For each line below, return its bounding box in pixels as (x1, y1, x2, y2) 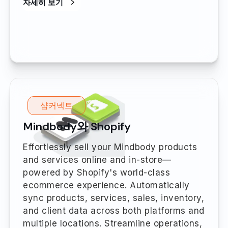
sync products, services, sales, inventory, (23, 192, 204, 203)
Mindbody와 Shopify (23, 119, 131, 134)
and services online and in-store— (23, 154, 172, 165)
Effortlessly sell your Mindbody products (23, 141, 197, 152)
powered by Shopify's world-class (23, 167, 170, 178)
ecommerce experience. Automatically (23, 180, 190, 190)
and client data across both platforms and (23, 205, 205, 216)
